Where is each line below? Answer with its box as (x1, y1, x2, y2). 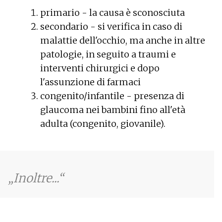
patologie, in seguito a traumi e (40, 48, 176, 60)
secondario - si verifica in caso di (40, 20, 182, 32)
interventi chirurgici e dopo (40, 62, 160, 74)
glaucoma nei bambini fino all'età (40, 104, 185, 115)
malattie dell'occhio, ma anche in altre (40, 34, 205, 46)
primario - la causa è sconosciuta (40, 6, 185, 18)
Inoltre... (13, 170, 58, 186)
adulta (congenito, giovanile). (40, 117, 166, 129)
